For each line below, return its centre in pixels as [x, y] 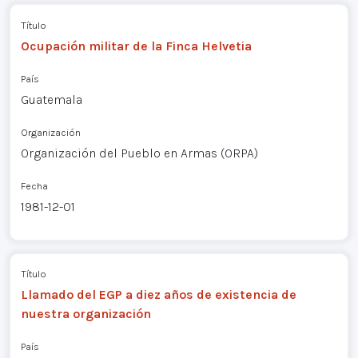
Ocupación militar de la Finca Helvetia [136, 46]
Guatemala [51, 99]
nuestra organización [86, 314]
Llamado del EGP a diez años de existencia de [158, 295]
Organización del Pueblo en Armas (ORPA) [139, 153]
